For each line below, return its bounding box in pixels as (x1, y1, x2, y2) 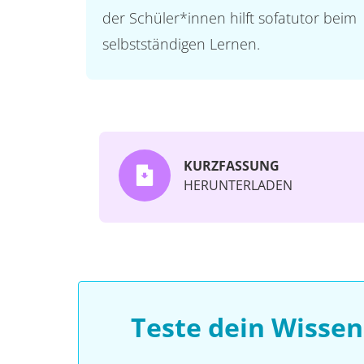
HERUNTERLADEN (184, 176, 292, 194)
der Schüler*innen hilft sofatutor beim (102, 8, 357, 28)
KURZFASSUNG (184, 157, 279, 175)
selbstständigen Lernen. (102, 34, 260, 54)
